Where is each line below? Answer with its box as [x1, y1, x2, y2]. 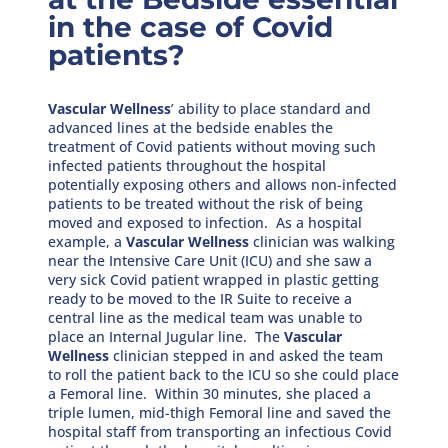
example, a [48, 231, 127, 251]
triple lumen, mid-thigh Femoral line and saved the [48, 402, 392, 422]
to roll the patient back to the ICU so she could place [48, 364, 400, 384]
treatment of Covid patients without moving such [48, 136, 377, 156]
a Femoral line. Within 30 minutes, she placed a [48, 383, 372, 403]
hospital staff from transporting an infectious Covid [48, 421, 393, 441]
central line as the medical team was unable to [48, 307, 363, 327]
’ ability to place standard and [171, 98, 372, 118]
